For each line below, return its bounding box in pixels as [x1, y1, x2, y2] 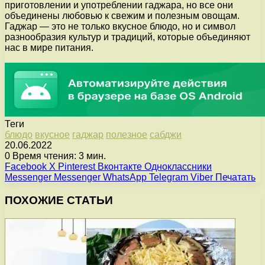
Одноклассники [144, 161, 212, 172]
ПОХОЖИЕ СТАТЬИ [5, 193, 113, 206]
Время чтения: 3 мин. [10, 151, 106, 161]
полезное [106, 130, 147, 140]
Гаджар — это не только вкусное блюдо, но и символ [5, 21, 235, 32]
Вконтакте [98, 161, 142, 172]
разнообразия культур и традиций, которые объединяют [5, 32, 250, 43]
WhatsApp [103, 172, 147, 183]
